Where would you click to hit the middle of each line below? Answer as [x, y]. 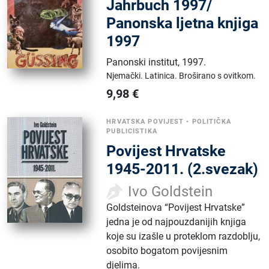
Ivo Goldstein [171, 192]
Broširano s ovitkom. [218, 76]
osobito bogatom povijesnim [167, 251]
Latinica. [162, 76]
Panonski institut [142, 62]
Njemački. [126, 76]
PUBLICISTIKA [132, 131]
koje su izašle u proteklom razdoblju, [183, 236]
